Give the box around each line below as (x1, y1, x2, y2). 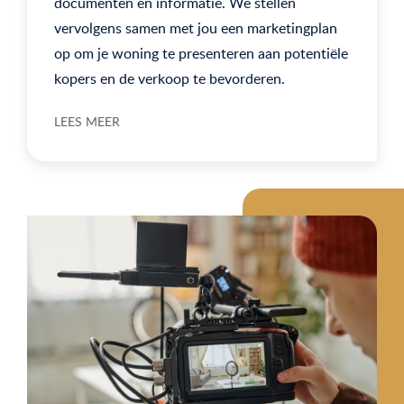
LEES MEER (54, 112, 120, 130)
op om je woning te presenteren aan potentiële (54, 42, 348, 63)
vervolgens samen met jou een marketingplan (54, 17, 337, 38)
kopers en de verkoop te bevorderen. (54, 68, 285, 88)
